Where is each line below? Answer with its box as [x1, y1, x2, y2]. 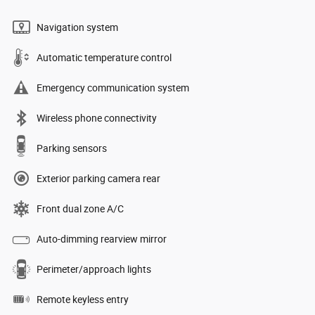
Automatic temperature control [37, 51, 172, 63]
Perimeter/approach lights [37, 263, 151, 275]
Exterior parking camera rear [37, 172, 160, 184]
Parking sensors [37, 142, 107, 154]
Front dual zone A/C [37, 202, 124, 214]
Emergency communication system [37, 82, 189, 94]
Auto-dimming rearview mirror [37, 233, 167, 245]
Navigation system [37, 21, 118, 33]
